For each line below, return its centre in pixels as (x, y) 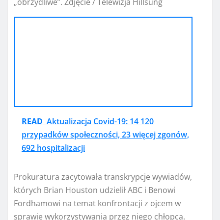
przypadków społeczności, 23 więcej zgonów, (105, 134)
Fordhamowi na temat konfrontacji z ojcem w (97, 203)
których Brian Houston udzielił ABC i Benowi (95, 190)
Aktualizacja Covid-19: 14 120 (100, 121)
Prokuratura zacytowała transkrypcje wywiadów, (103, 177)
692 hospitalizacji (53, 148)
